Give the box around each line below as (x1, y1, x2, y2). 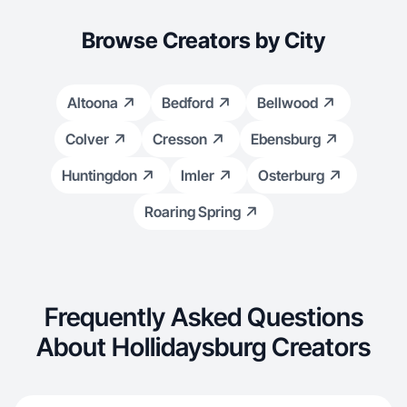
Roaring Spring (144, 203, 241, 221)
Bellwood (257, 94, 318, 112)
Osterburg (257, 166, 324, 184)
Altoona (67, 94, 118, 112)
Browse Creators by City (82, 27, 325, 54)
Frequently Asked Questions (44, 302, 363, 333)
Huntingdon (61, 166, 137, 184)
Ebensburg (250, 130, 321, 148)
